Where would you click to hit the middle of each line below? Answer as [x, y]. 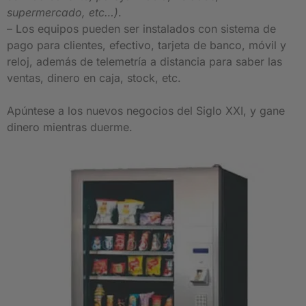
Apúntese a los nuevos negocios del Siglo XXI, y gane [146, 111]
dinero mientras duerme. [70, 127]
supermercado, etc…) [62, 13]
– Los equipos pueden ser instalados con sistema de [141, 29]
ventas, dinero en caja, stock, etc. [94, 78]
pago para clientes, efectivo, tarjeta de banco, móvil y [147, 45]
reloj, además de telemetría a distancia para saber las [144, 62]
